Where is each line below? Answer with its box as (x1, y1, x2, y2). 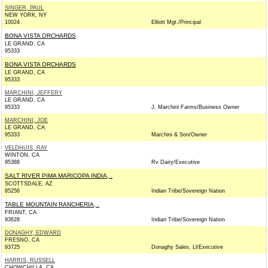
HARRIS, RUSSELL (5, 257, 55, 263)
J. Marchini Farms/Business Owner (151, 104, 239, 110)
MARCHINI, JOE (5, 117, 48, 123)
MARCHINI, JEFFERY (5, 90, 62, 96)
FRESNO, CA (5, 237, 39, 243)
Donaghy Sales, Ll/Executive (151, 244, 223, 250)
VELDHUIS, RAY (5, 145, 47, 151)
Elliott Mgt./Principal (151, 19, 201, 25)
